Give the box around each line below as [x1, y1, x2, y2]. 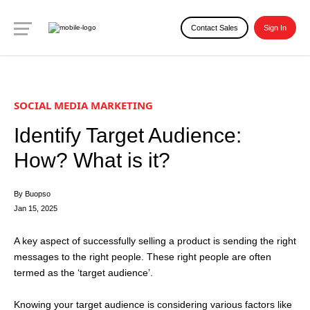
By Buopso [14, 190, 51, 198]
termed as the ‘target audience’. [14, 267, 153, 278]
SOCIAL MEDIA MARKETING [14, 98, 153, 112]
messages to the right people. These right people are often [14, 251, 271, 262]
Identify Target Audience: [14, 124, 241, 147]
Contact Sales [191, 24, 238, 32]
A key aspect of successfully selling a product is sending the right [14, 235, 296, 246]
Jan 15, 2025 [14, 204, 57, 212]
